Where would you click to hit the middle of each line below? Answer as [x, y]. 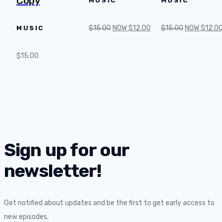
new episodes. [26, 217]
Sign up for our [67, 150]
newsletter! [53, 170]
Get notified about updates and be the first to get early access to [109, 203]
